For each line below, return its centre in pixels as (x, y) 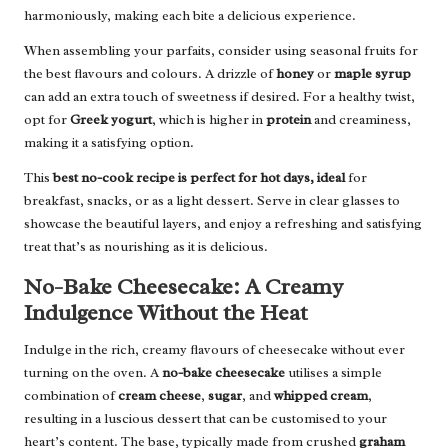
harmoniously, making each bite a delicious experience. (190, 15)
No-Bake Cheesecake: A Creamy (183, 286)
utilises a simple (333, 372)
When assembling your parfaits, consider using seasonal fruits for (221, 50)
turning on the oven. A (93, 372)
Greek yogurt (111, 119)
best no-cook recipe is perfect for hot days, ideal (199, 177)
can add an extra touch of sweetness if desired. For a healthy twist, (219, 96)
